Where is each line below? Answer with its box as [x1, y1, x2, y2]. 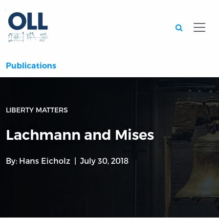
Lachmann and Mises [6, 126, 154, 144]
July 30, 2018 [80, 156, 129, 166]
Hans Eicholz [19, 156, 70, 166]
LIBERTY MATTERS [6, 106, 68, 114]
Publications [6, 61, 56, 71]
